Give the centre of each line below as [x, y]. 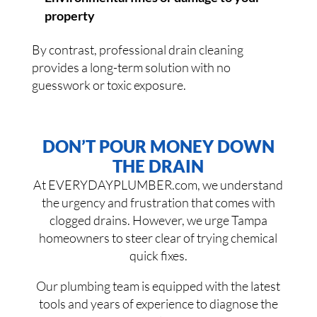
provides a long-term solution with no [131, 68]
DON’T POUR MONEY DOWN [158, 146]
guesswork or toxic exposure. [109, 85]
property [69, 16]
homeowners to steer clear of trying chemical [158, 238]
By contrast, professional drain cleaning [137, 50]
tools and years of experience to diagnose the [158, 304]
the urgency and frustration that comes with [158, 203]
